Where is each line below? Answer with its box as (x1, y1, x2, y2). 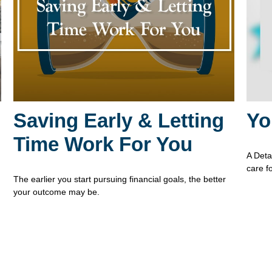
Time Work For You (13, 132, 193, 155)
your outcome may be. (13, 186, 100, 197)
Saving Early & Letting (13, 109, 225, 132)
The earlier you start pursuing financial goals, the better (13, 174, 226, 184)
